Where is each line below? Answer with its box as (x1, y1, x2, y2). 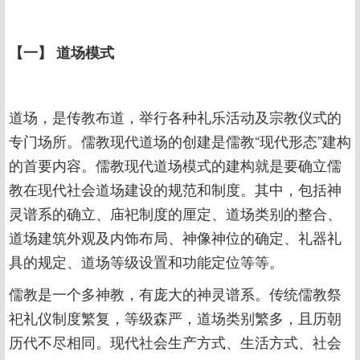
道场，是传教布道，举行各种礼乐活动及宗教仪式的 (9, 106, 342, 127)
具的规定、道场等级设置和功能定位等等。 (9, 251, 284, 272)
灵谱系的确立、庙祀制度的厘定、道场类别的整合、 (9, 202, 342, 223)
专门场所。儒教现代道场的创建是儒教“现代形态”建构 (9, 130, 351, 151)
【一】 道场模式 (9, 42, 114, 63)
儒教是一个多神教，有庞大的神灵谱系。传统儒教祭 (9, 283, 342, 304)
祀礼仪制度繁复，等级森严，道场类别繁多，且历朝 (9, 307, 342, 328)
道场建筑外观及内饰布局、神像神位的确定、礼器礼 (9, 227, 342, 247)
